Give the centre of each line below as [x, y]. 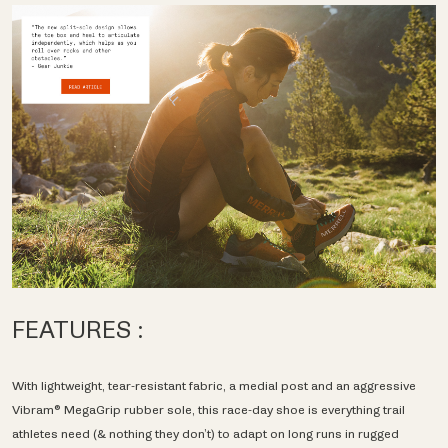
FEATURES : [78, 330]
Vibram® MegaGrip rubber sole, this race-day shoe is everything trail [208, 409]
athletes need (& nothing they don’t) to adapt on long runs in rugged [205, 433]
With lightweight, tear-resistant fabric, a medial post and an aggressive [214, 385]
